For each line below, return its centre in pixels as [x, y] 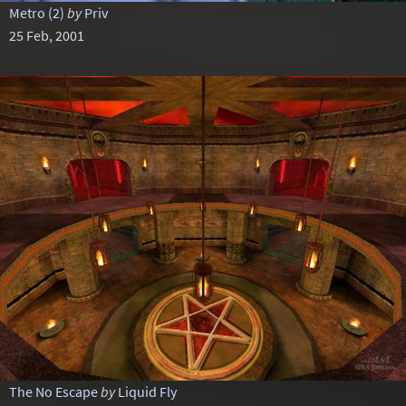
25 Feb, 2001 [46, 35]
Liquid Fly [147, 391]
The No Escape [53, 391]
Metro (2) [36, 13]
